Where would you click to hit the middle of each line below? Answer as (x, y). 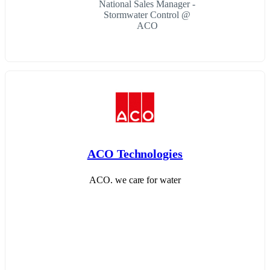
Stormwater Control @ (147, 15)
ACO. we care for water (135, 180)
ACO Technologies (135, 153)
